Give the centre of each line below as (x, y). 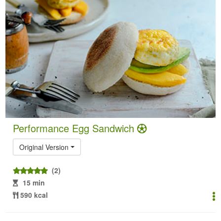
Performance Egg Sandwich (75, 128)
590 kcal (34, 195)
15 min (34, 182)
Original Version (44, 147)
